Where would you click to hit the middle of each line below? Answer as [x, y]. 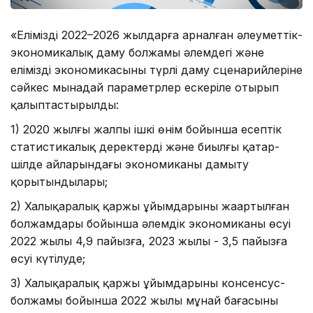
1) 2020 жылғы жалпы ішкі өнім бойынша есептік [146, 129]
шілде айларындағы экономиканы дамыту [130, 164]
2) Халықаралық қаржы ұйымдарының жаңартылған [150, 206]
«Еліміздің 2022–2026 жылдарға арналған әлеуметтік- [156, 35]
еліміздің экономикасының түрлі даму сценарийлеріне [156, 70]
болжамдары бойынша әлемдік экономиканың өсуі [151, 223]
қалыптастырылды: [65, 104]
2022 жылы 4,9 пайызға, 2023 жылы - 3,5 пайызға [149, 241]
